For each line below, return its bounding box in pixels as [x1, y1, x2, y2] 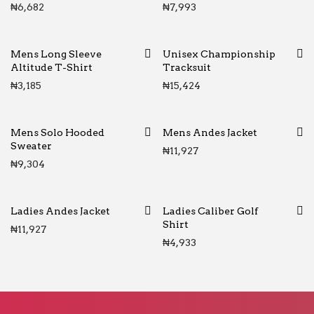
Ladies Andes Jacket [11, 205, 110, 217]
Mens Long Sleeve [11, 48, 102, 60]
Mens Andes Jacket [163, 127, 257, 138]
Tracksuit [163, 62, 211, 73]
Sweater [11, 140, 52, 151]
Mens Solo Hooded [11, 127, 104, 138]
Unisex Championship [163, 48, 275, 60]
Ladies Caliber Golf [163, 205, 258, 217]
